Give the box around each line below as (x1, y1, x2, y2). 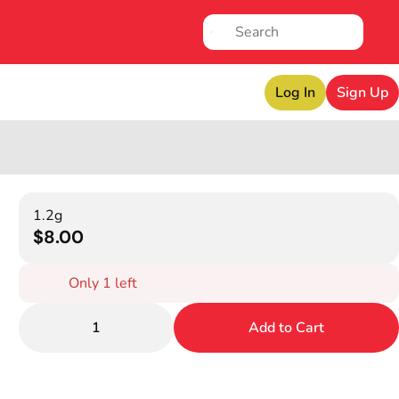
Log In (275, 83, 315, 102)
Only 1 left (69, 273, 138, 293)
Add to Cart (248, 318, 325, 338)
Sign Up (337, 83, 388, 102)
